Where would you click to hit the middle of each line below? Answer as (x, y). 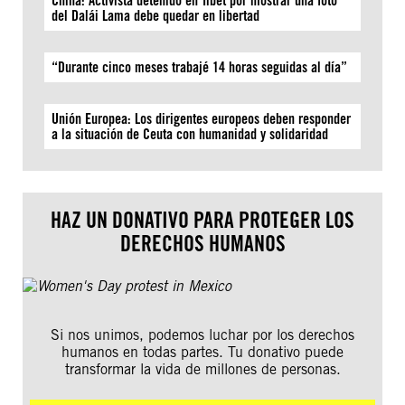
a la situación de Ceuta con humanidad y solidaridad (190, 134)
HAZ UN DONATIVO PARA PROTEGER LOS (202, 220)
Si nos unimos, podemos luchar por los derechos (202, 335)
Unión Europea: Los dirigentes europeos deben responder (201, 119)
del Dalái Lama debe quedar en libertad (155, 16)
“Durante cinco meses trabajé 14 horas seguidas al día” (199, 67)
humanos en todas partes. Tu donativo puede (202, 352)
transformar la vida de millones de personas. (202, 369)
